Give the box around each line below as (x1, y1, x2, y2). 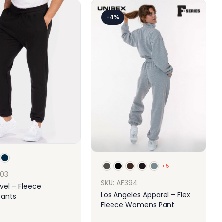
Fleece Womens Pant (101, 199, 174, 210)
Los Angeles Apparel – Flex (101, 189, 190, 200)
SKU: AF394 (101, 177, 138, 188)
